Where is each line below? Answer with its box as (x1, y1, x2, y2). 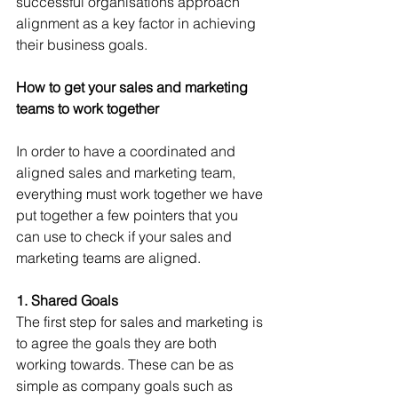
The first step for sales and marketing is (16, 313, 267, 330)
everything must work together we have (16, 185, 267, 203)
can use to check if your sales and (16, 227, 235, 245)
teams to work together (16, 99, 159, 117)
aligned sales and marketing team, (16, 163, 239, 181)
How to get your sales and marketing (16, 78, 251, 96)
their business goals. (16, 36, 147, 53)
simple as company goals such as (16, 377, 236, 394)
